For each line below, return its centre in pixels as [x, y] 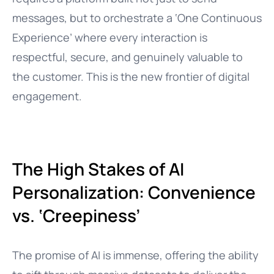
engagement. [47, 96]
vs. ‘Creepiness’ [76, 215]
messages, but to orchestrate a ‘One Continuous [137, 18]
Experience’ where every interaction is [110, 37]
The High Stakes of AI [98, 169]
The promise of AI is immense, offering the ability [135, 255]
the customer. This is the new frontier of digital [131, 76]
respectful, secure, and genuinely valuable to [128, 57]
